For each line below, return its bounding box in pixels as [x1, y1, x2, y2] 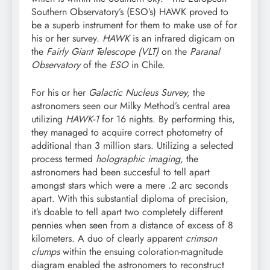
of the [83, 57, 110, 72]
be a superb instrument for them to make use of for [31, 17, 237, 32]
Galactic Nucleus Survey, [89, 85, 190, 99]
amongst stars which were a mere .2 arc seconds [31, 178, 228, 192]
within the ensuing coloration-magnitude [60, 244, 223, 259]
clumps [31, 244, 60, 259]
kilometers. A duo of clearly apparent [31, 231, 186, 245]
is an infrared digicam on [133, 31, 234, 45]
